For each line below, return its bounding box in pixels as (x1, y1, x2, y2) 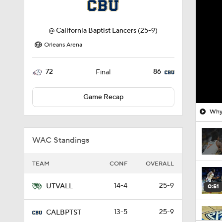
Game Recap (83, 93, 123, 102)
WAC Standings (32, 135, 89, 145)
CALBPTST (46, 208, 81, 217)
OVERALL (146, 160, 174, 167)
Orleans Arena (44, 41, 82, 49)
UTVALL (46, 182, 73, 191)
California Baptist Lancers (56, 26, 137, 35)
